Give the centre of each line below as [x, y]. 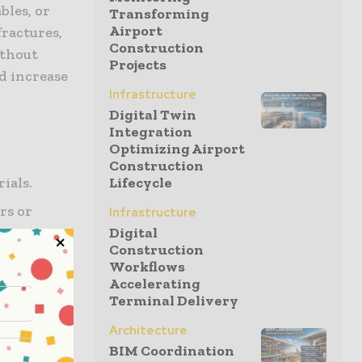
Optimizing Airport [177, 149]
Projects [138, 65]
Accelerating [155, 284]
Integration [151, 132]
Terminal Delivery [174, 301]
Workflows [147, 267]
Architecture [148, 330]
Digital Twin [153, 115]
